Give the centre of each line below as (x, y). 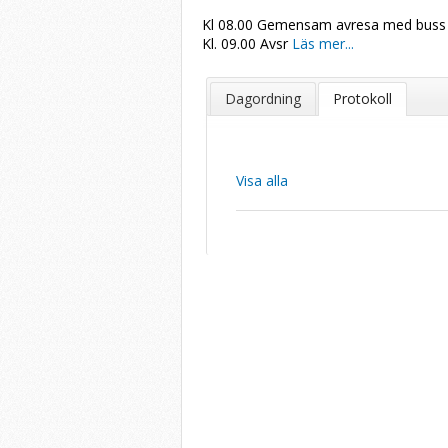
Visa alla (262, 180)
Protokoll (363, 98)
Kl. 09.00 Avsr (245, 43)
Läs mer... (321, 43)
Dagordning (262, 98)
